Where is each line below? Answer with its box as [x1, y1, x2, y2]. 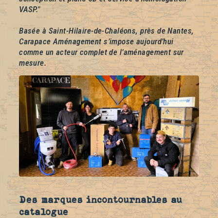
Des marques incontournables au [19, 194, 182, 205]
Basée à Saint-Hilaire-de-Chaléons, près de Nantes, [19, 26, 194, 36]
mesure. [19, 58, 47, 68]
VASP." [19, 4, 40, 15]
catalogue [19, 206, 69, 217]
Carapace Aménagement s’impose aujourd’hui [19, 36, 174, 47]
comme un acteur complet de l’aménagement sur [19, 47, 184, 57]
